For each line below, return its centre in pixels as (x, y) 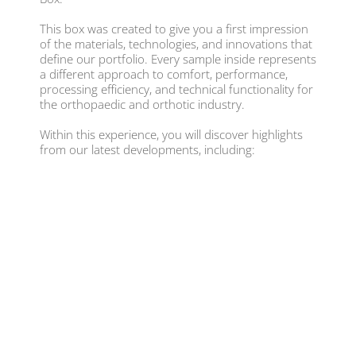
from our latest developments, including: (147, 150)
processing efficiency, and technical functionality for (176, 89)
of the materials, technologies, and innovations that (176, 44)
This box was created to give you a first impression (174, 29)
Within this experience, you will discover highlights (171, 135)
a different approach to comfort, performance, (164, 74)
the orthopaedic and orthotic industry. (142, 104)
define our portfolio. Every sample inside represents (178, 59)
